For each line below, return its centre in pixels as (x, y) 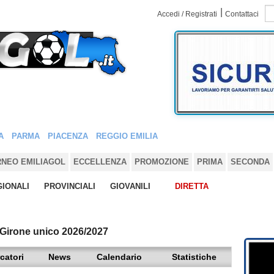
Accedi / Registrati (187, 14)
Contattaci (242, 14)
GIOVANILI (130, 186)
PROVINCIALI (70, 186)
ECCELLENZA (100, 161)
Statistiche (194, 257)
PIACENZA (68, 136)
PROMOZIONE (162, 161)
